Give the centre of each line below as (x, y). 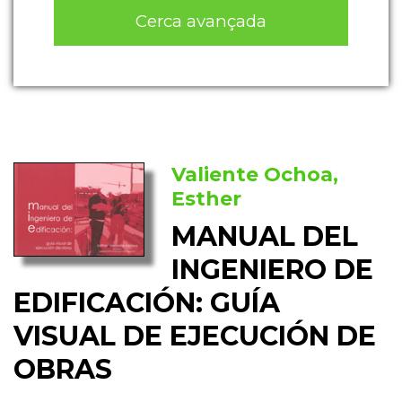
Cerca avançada (201, 21)
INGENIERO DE (273, 270)
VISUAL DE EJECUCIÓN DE (195, 336)
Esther (207, 199)
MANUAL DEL (265, 237)
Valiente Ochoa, (255, 175)
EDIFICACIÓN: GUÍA (147, 303)
